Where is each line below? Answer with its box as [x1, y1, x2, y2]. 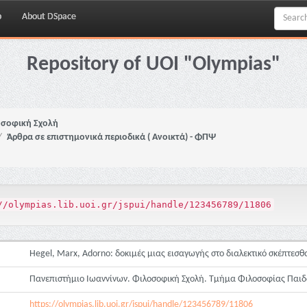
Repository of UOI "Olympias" [27, 54, 280, 75]
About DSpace [22, 12, 76, 22]
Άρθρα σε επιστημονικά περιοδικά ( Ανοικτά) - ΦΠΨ [7, 132, 216, 143]
